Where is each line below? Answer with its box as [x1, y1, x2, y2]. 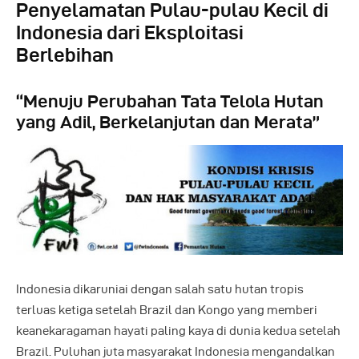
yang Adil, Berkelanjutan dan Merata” [16, 112, 320, 132]
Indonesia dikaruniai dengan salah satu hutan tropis [16, 282, 304, 296]
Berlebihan [16, 44, 114, 67]
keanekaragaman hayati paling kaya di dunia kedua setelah [16, 324, 341, 337]
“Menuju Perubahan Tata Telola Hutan [16, 91, 324, 111]
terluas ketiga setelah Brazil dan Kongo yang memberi [16, 303, 317, 317]
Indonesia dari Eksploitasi [16, 22, 244, 44]
